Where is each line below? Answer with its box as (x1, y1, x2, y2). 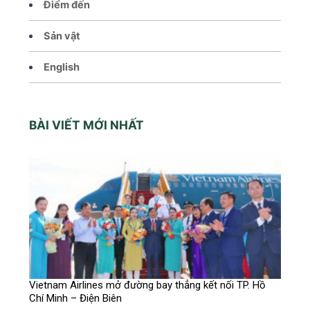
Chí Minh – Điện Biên (29, 292, 122, 305)
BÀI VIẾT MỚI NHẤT (29, 117, 145, 132)
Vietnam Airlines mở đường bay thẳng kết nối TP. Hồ (29, 279, 266, 292)
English (44, 60, 80, 73)
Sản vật (44, 29, 81, 42)
